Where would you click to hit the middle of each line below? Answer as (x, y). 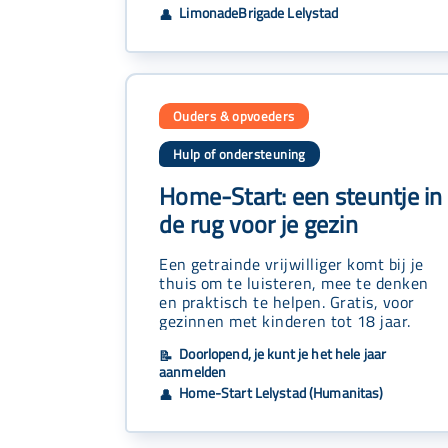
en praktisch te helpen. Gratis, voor (287, 302)
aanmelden (193, 372)
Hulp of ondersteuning (239, 154)
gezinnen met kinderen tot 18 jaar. (285, 321)
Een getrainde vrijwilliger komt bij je (291, 264)
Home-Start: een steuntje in (301, 196)
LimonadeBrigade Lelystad (257, 13)
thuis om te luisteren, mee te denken (294, 283)
